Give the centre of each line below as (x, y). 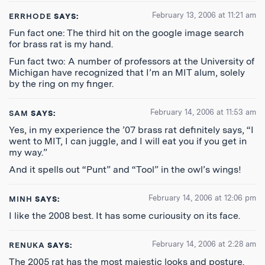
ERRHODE (30, 16)
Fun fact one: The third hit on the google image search (126, 33)
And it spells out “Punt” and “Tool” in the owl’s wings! (125, 169)
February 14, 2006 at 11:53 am (203, 112)
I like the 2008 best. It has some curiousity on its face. (125, 216)
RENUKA (27, 245)
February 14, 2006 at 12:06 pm (202, 198)
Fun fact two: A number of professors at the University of (132, 61)
